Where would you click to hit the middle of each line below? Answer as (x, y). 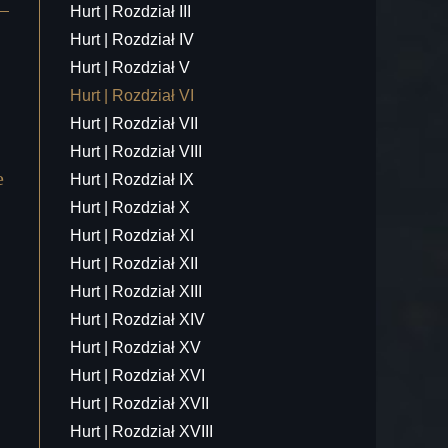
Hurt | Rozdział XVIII (141, 431)
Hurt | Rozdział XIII (136, 291)
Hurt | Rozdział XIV (137, 319)
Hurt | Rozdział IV (132, 39)
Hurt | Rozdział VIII (136, 151)
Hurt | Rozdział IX (132, 179)
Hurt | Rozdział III (130, 11)
